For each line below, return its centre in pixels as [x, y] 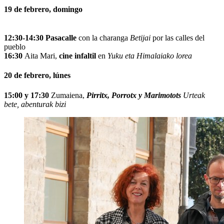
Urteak [194, 95]
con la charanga [104, 38]
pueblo [15, 47]
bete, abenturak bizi [35, 104]
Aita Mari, [40, 56]
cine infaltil [76, 56]
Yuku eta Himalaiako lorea [150, 56]
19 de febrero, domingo [43, 9]
